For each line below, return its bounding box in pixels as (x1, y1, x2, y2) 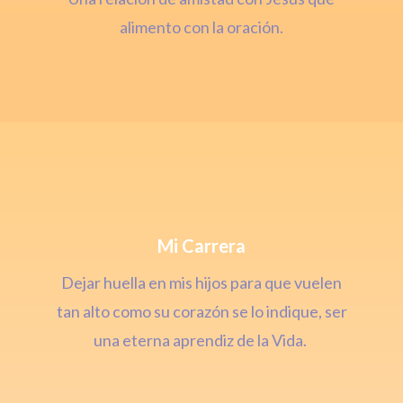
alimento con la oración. (120, 17, 283, 38)
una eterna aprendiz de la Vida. (94, 330, 309, 351)
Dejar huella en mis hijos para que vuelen (61, 273, 342, 293)
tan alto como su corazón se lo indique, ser (56, 301, 347, 322)
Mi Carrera (157, 235, 246, 257)
